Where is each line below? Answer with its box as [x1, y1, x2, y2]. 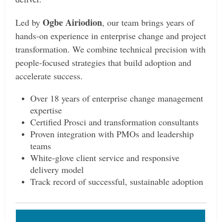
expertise [30, 104, 62, 116]
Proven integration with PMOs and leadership [30, 128, 194, 140]
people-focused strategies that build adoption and [15, 56, 192, 69]
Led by [15, 16, 43, 29]
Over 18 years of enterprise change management [30, 92, 204, 105]
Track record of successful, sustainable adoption [30, 175, 204, 188]
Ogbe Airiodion [43, 16, 103, 29]
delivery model [30, 164, 84, 176]
